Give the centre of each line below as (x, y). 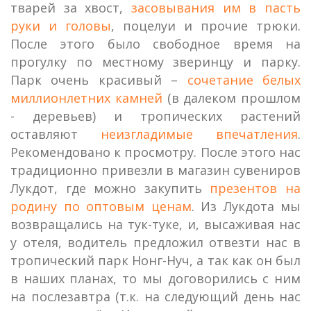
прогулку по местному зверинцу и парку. (155, 62)
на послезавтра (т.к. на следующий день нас (155, 296)
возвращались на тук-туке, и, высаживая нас (155, 224)
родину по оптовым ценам (101, 206)
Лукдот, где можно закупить (110, 188)
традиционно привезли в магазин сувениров (155, 170)
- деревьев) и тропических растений (155, 116)
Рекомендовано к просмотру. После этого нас (155, 152)
